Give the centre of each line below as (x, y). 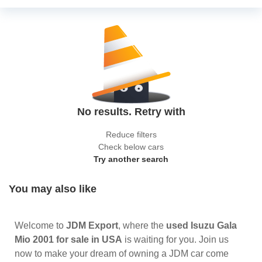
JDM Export (92, 225)
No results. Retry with (131, 112)
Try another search (131, 159)
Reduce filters (131, 135)
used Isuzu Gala (201, 225)
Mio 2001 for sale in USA (68, 239)
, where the (142, 225)
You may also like (53, 189)
